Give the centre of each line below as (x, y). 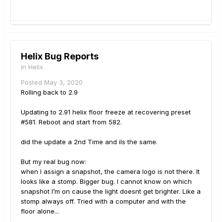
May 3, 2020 (63, 83)
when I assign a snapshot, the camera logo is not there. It (110, 172)
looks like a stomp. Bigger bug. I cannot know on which (106, 182)
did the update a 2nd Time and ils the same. (89, 142)
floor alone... (40, 211)
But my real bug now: (54, 162)
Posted (32, 83)
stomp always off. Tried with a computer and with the (103, 201)
